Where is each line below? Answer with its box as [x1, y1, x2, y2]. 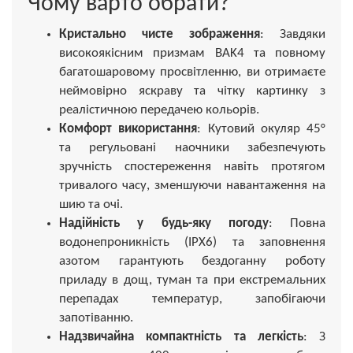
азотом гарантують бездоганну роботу [59, 254, 325, 268]
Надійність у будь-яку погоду [59, 216, 269, 230]
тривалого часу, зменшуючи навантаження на [59, 178, 325, 192]
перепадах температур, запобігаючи [59, 292, 325, 306]
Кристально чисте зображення [59, 27, 260, 41]
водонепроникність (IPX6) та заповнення [59, 235, 325, 249]
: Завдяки [260, 27, 325, 41]
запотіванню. [59, 310, 133, 325]
